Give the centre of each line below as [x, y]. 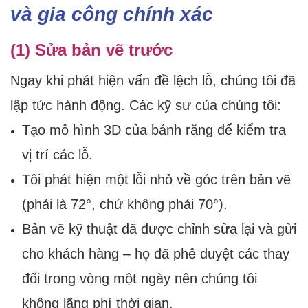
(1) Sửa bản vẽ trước [91, 50]
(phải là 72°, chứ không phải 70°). [124, 205]
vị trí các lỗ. [57, 155]
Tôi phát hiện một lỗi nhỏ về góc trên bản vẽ [156, 180]
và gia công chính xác [112, 14]
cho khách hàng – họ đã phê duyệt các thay [155, 254]
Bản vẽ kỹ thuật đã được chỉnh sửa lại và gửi [159, 229]
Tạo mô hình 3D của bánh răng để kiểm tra [154, 130]
